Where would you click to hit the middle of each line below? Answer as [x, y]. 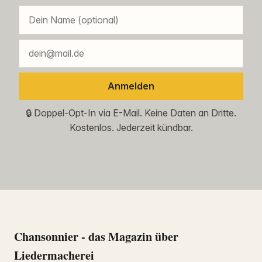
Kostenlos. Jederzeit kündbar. [131, 127]
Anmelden [131, 86]
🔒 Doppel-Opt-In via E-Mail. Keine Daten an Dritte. [131, 113]
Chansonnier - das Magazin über [96, 236]
